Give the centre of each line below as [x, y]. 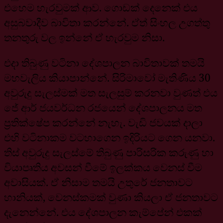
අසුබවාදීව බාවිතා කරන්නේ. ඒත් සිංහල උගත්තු [107, 22]
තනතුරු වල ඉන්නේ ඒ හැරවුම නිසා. [84, 37]
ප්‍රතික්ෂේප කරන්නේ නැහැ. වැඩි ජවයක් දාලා [103, 122]
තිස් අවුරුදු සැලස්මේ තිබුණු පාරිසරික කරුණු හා [109, 152]
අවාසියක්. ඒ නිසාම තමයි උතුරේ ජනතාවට [98, 182]
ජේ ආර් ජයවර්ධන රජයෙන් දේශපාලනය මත [103, 107]
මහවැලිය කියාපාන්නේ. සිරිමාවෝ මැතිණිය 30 [107, 77]
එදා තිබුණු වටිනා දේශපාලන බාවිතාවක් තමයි [104, 62]
